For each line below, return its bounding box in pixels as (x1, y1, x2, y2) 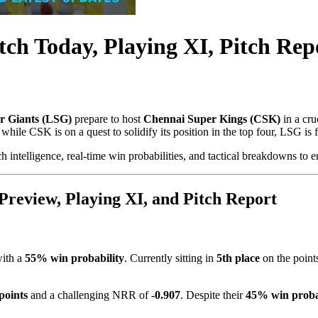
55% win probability (25, 251, 124, 264)
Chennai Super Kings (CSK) (143, 113, 280, 126)
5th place (216, 251, 260, 264)
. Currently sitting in (124, 251, 216, 264)
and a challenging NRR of (28, 288, 151, 301)
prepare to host (72, 113, 143, 126)
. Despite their (180, 288, 246, 301)
